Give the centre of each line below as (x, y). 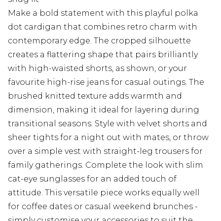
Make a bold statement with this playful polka (103, 13)
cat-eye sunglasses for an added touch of (92, 179)
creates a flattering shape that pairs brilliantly (103, 55)
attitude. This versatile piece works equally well (104, 193)
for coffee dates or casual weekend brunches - (103, 207)
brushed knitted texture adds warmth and (95, 96)
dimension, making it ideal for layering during (104, 110)
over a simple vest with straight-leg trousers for (105, 151)
